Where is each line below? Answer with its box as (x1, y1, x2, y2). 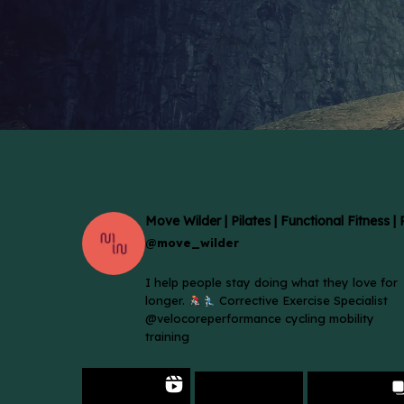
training (145, 329, 189, 344)
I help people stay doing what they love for (145, 275, 398, 290)
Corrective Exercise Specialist (215, 293, 388, 308)
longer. (145, 293, 188, 308)
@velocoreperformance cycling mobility (145, 311, 374, 326)
